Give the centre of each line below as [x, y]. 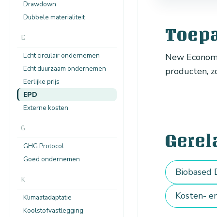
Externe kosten [46, 108]
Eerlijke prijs [41, 81]
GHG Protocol [44, 146]
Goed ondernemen [52, 159]
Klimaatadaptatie [47, 197]
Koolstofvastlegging [53, 210]
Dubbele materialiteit [54, 17]
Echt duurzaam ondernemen [65, 68]
